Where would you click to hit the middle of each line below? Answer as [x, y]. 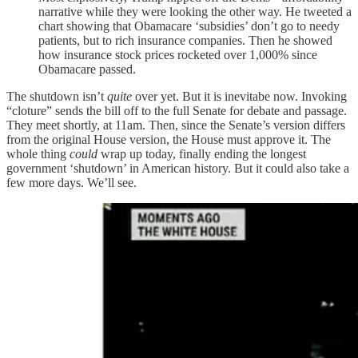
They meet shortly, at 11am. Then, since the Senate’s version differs [176, 125]
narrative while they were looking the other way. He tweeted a [195, 12]
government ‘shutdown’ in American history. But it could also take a [178, 169]
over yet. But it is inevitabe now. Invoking [239, 97]
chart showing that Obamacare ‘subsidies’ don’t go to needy [189, 26]
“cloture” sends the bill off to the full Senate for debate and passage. [177, 111]
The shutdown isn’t [57, 97]
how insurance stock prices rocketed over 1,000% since [178, 55]
